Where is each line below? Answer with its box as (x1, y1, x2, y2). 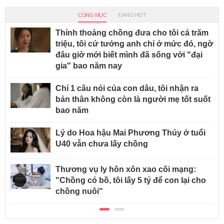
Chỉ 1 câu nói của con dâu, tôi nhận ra (55, 84, 198, 93)
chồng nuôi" (55, 187, 103, 196)
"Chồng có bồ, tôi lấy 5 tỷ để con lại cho (55, 176, 206, 185)
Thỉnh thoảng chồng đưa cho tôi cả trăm (55, 28, 208, 37)
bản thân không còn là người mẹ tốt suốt (55, 95, 210, 104)
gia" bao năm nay (55, 61, 122, 70)
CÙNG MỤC (78, 12, 106, 18)
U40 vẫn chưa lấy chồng (55, 139, 148, 148)
